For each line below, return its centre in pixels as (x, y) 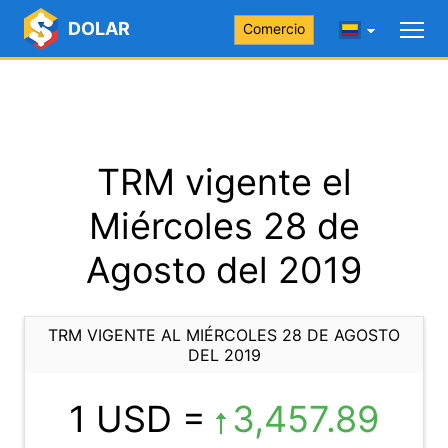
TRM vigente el (224, 182)
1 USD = (142, 419)
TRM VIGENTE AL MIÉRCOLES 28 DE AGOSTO (224, 335)
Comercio (274, 28)
